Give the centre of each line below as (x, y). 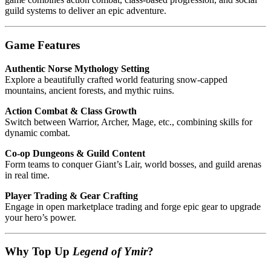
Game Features (42, 45)
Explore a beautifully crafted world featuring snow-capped (116, 79)
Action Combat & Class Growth (71, 111)
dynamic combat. (38, 132)
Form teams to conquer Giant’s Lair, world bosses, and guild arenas (133, 164)
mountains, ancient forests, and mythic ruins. (90, 90)
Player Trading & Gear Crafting (71, 195)
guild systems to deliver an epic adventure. (86, 11)
